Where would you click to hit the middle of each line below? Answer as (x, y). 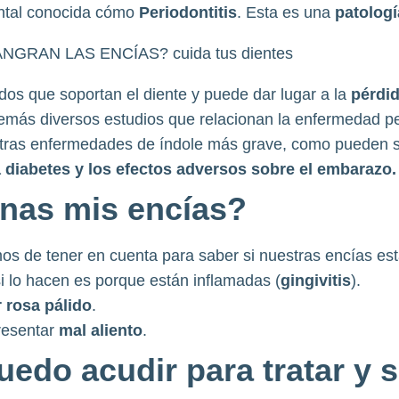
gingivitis (315, 281)
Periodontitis (187, 12)
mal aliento (100, 330)
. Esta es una (285, 12)
